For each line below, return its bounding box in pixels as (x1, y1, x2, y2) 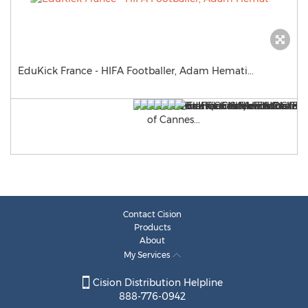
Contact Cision (123, 209, 181, 219)
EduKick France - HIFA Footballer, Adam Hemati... (18, 65, 254, 77)
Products (133, 222, 171, 232)
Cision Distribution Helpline (89, 276, 223, 289)
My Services (124, 250, 173, 260)
